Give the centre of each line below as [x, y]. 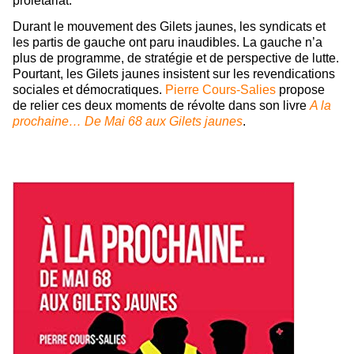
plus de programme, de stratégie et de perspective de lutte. [176, 58]
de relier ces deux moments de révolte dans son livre [161, 106]
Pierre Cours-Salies [220, 90]
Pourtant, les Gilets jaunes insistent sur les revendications [174, 74]
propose [300, 90]
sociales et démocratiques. [89, 90]
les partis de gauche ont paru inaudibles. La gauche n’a [168, 43]
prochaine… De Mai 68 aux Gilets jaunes [128, 122]
